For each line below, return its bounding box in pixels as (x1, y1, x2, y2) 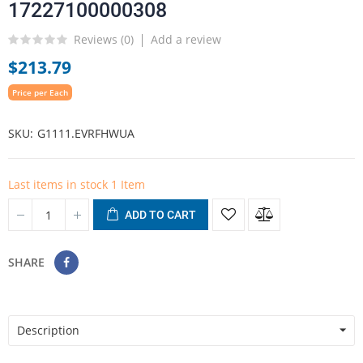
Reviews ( (74, 31, 124, 47)
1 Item (111, 177, 145, 192)
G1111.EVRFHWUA (37, 126, 135, 141)
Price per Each (12, 87, 68, 98)
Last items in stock (8, 177, 111, 192)
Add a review (151, 32, 221, 47)
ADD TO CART (125, 208, 196, 221)
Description (17, 322, 79, 338)
